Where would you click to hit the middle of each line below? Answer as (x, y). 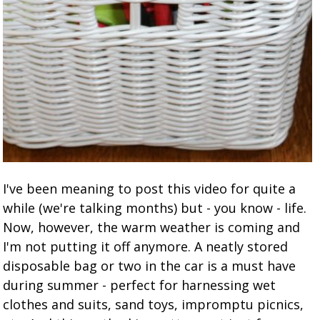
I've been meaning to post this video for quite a (150, 189)
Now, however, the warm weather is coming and (152, 227)
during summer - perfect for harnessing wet (140, 285)
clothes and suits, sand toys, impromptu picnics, (154, 304)
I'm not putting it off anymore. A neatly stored (146, 246)
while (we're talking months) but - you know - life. (157, 208)
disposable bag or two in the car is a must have (150, 266)
